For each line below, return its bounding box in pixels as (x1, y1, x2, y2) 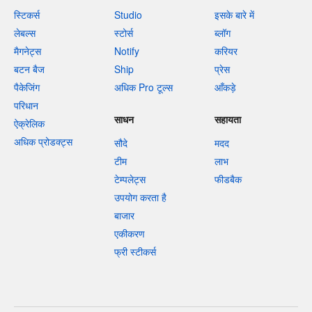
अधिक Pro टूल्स (114, 80, 173, 95)
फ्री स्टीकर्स (114, 244, 156, 259)
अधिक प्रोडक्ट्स (14, 134, 72, 149)
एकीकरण (114, 226, 145, 241)
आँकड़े (214, 80, 236, 95)
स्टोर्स (114, 26, 133, 40)
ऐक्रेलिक (14, 116, 45, 131)
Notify (114, 44, 139, 58)
